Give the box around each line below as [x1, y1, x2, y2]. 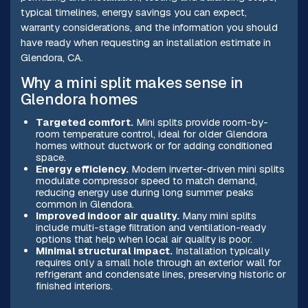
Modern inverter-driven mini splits [128, 162, 285, 175]
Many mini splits [179, 208, 256, 222]
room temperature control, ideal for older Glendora [35, 126, 267, 140]
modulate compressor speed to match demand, [35, 173, 257, 187]
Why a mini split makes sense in [20, 73, 244, 93]
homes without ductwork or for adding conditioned [35, 138, 272, 152]
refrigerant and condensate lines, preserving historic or [35, 267, 286, 280]
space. [35, 150, 66, 164]
